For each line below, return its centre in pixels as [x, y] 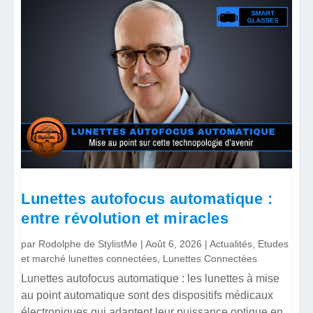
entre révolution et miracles [125, 218]
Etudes [274, 244]
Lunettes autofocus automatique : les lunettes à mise [151, 279]
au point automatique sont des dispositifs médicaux [147, 296]
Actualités [231, 244]
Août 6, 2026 [174, 244]
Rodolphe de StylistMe [88, 244]
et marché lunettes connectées [89, 259]
